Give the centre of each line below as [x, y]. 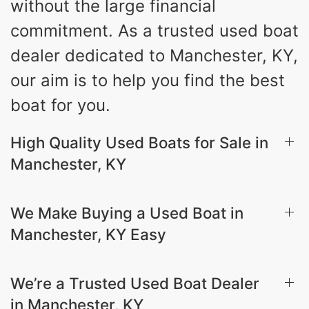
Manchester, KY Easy [88, 234]
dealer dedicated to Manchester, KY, [154, 55]
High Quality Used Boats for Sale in [139, 142]
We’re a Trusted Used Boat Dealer [135, 283]
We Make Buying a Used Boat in [127, 212]
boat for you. [60, 105]
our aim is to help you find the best [148, 80]
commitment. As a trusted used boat [154, 30]
